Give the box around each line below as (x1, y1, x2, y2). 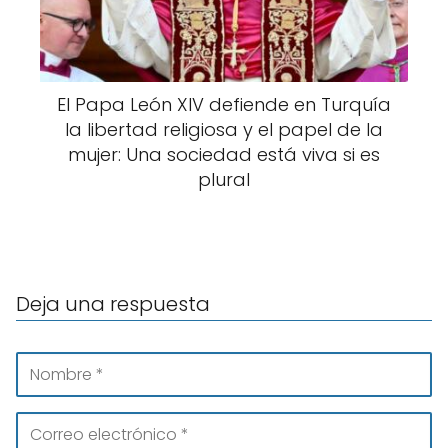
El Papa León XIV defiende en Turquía (57, 91, 391, 117)
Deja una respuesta (16, 289, 210, 318)
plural (198, 166, 250, 192)
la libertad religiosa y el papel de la (65, 116, 383, 142)
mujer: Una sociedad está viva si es (68, 141, 380, 167)
